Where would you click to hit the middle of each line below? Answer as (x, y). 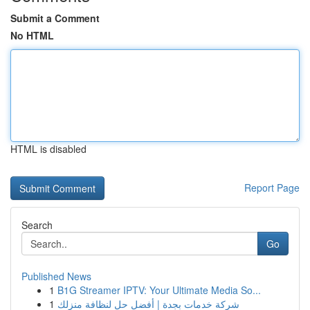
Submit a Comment (55, 18)
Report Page (272, 188)
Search (37, 225)
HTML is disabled (48, 149)
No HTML (32, 35)
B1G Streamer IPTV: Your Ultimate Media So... (159, 290)
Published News (56, 276)
